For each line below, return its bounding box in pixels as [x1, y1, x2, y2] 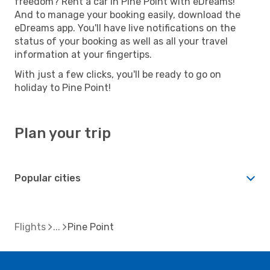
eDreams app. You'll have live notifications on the [14, 22, 236, 34]
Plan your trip [14, 124, 111, 142]
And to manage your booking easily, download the [14, 8, 240, 20]
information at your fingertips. [14, 48, 152, 60]
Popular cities [14, 172, 81, 184]
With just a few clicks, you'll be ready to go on [14, 68, 221, 80]
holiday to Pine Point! [14, 81, 111, 93]
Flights [14, 221, 46, 233]
